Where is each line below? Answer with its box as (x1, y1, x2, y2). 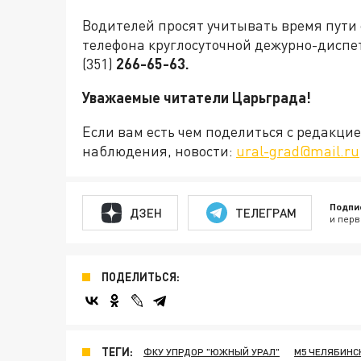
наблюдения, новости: (82, 142, 236, 160)
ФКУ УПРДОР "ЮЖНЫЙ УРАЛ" (143, 346, 280, 358)
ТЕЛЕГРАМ (234, 205, 297, 220)
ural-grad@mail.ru (236, 142, 359, 160)
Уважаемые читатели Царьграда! (82, 89, 311, 106)
